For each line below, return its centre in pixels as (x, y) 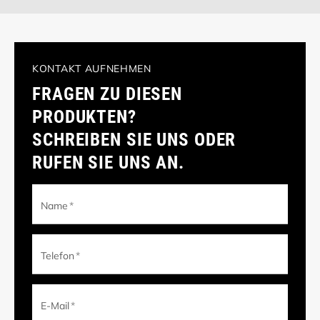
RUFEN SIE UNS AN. (108, 163)
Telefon (58, 255)
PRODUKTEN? (84, 117)
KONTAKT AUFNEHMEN (92, 68)
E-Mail (55, 305)
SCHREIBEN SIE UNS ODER (134, 140)
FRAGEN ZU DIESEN (107, 94)
